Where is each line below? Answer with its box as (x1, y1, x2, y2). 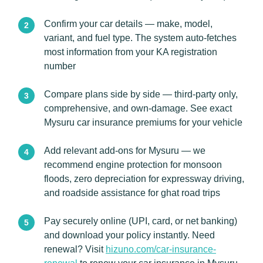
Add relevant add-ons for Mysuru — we (44, 146, 205, 156)
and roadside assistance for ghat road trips (44, 188, 220, 198)
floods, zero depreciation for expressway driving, (44, 174, 244, 184)
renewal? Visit (44, 244, 106, 254)
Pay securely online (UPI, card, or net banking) (44, 216, 237, 226)
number (44, 61, 76, 71)
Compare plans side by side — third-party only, (44, 89, 238, 99)
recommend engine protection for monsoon (44, 160, 222, 170)
